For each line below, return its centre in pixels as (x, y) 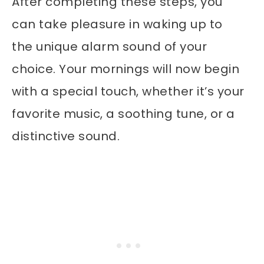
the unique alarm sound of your (109, 47)
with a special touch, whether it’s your (128, 92)
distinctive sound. (66, 136)
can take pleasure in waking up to (117, 24)
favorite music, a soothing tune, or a (123, 114)
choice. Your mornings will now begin (126, 69)
